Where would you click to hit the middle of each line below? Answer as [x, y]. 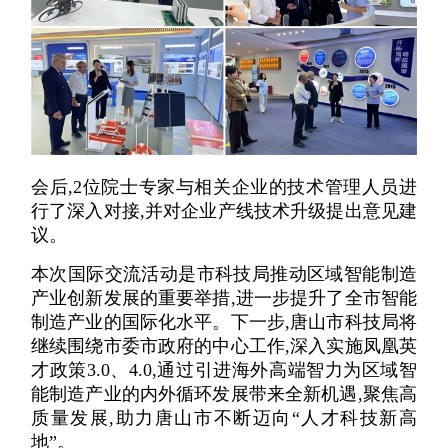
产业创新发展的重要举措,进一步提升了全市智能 [224, 297]
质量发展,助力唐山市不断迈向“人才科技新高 [224, 417]
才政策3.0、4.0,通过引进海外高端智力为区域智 [224, 369]
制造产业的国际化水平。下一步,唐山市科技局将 [224, 321]
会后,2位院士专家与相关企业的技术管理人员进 [224, 187]
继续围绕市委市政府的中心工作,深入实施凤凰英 [224, 345]
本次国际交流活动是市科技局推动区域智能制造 [224, 273]
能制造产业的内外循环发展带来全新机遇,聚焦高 [224, 393]
